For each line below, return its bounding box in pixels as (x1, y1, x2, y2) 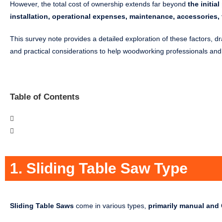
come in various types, (74, 202, 148, 210)
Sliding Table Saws (10, 202, 74, 210)
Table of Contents (10, 92, 79, 102)
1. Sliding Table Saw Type (10, 160, 188, 177)
